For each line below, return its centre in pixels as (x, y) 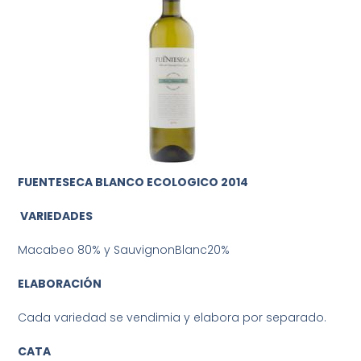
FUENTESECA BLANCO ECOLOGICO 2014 (133, 183)
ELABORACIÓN (60, 284)
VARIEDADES (57, 216)
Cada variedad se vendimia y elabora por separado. (172, 318)
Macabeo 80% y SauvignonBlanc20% (124, 250)
